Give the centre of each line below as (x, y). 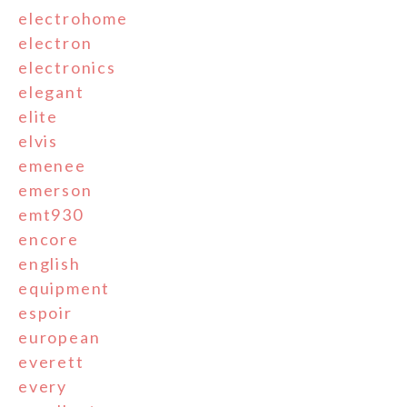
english (50, 263)
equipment (65, 288)
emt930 (51, 214)
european (60, 337)
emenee (52, 165)
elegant (51, 91)
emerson (55, 189)
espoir (45, 312)
